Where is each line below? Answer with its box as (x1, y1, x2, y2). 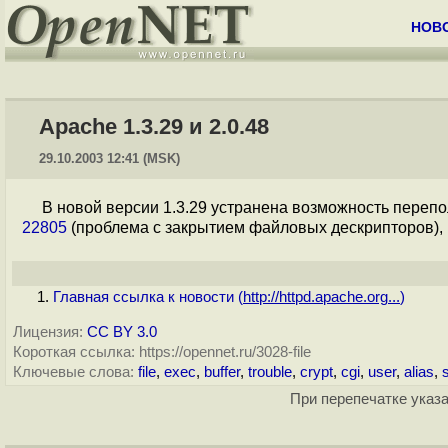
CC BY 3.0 (87, 324, 157, 340)
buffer (204, 364, 240, 380)
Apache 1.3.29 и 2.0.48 (39, 114, 269, 139)
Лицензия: (13, 324, 83, 340)
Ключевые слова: (13, 364, 134, 380)
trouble (248, 364, 292, 380)
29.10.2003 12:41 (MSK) (39, 151, 180, 166)
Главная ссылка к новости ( (53, 289, 243, 305)
